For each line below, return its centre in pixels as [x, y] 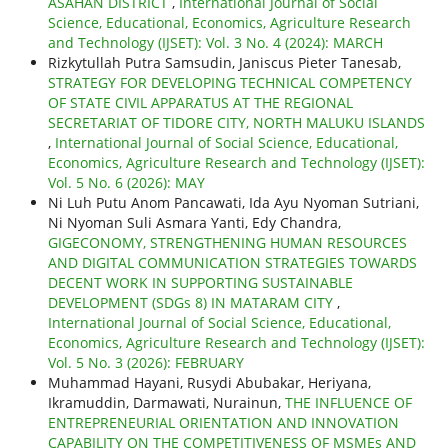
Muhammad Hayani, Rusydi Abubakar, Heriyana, [209, 383]
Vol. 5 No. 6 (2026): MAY [126, 183]
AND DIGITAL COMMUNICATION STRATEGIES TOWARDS [232, 263]
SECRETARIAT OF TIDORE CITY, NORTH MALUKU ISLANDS [236, 123]
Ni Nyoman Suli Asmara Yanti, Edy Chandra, [194, 223]
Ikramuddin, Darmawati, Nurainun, [166, 403]
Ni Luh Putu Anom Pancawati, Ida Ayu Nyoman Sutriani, [233, 203]
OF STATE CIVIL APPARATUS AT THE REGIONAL [200, 103]
